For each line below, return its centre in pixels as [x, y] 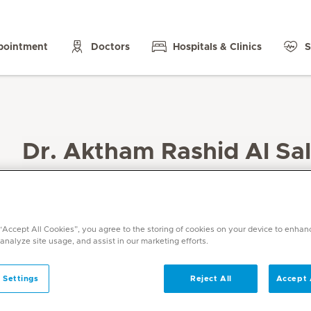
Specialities [50, 183]
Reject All [211, 278]
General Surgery [66, 199]
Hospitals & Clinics [217, 47]
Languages [48, 226]
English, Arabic [57, 240]
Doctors [110, 47]
